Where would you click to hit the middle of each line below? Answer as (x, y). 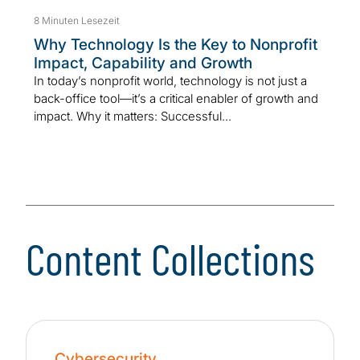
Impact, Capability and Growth (143, 63)
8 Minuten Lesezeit (77, 20)
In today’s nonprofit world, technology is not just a (170, 80)
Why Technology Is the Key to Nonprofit (176, 44)
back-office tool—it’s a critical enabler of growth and (176, 98)
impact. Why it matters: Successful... (133, 116)
